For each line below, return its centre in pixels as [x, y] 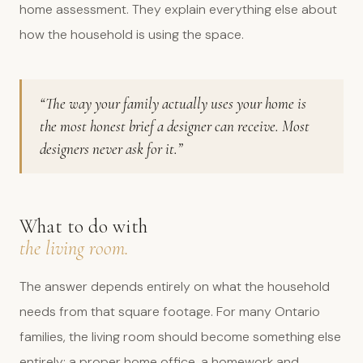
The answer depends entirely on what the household [175, 286]
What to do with [83, 226]
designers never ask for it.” [111, 149]
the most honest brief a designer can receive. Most [175, 126]
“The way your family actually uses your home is [173, 103]
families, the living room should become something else [180, 337]
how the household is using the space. [132, 34]
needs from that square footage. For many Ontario [170, 312]
